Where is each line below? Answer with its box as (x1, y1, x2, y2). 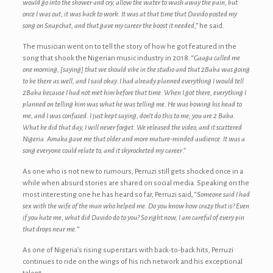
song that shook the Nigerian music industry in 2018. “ (22, 54, 194, 62)
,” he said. (194, 22, 224, 30)
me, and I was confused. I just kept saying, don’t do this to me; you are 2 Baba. (22, 112, 235, 120)
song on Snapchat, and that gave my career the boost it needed (22, 22, 194, 30)
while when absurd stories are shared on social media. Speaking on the (22, 179, 249, 187)
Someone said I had (196, 191, 250, 199)
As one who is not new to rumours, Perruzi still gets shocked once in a (22, 168, 243, 175)
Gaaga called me (193, 54, 240, 62)
